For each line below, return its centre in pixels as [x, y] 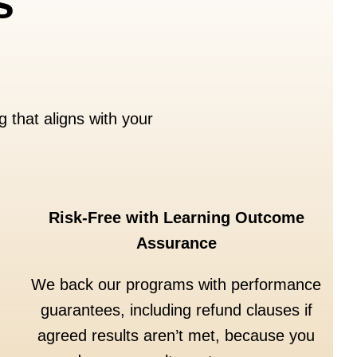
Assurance [176, 243]
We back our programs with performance [177, 285]
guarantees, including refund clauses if [176, 310]
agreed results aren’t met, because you [177, 336]
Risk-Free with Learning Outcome [176, 218]
